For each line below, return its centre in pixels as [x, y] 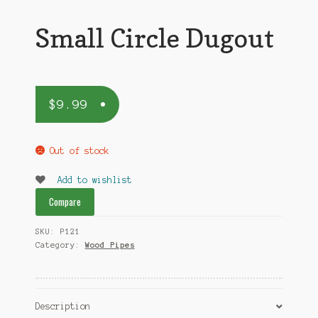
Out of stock [79, 150]
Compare [65, 202]
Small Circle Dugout [154, 38]
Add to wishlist [94, 180]
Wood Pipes [110, 245]
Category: [60, 245]
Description [62, 307]
